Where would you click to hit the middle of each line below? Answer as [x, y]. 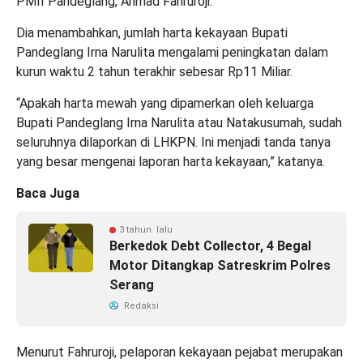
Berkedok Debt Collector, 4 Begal [210, 246]
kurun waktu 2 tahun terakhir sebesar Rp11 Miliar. [154, 72]
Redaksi [140, 306]
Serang [132, 285]
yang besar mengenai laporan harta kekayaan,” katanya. [171, 162]
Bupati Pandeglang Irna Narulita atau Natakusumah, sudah [179, 123]
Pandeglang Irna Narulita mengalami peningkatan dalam [172, 53]
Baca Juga [48, 194]
